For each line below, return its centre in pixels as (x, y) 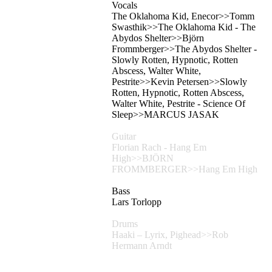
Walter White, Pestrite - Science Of (178, 104)
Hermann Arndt (142, 246)
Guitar (124, 137)
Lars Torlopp (137, 202)
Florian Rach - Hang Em (159, 148)
